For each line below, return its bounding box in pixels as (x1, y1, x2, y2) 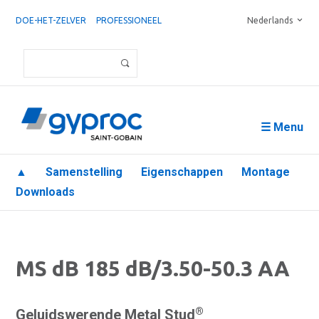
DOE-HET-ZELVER (16, 16, 86, 25)
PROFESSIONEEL (96, 16, 162, 25)
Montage (241, 165, 290, 179)
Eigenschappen (141, 165, 223, 179)
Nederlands (247, 16, 293, 25)
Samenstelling (46, 165, 122, 179)
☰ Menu (261, 120, 303, 134)
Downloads (16, 185, 75, 199)
